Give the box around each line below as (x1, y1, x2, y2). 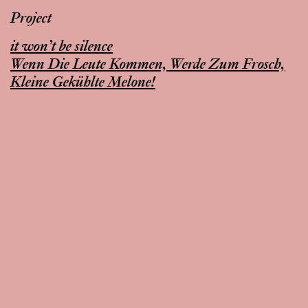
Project (10, 11, 52, 27)
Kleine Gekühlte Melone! (10, 75, 155, 91)
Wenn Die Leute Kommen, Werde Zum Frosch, (10, 57, 285, 74)
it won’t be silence (10, 39, 113, 56)
